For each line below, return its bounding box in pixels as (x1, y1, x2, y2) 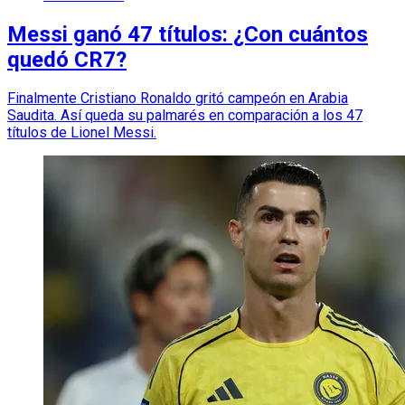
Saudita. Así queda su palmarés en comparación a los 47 (7, 107, 363, 125)
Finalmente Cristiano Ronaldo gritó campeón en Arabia (7, 89, 348, 108)
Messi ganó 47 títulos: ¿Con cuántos (7, 21, 368, 47)
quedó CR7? (7, 46, 127, 72)
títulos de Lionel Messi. (7, 124, 156, 142)
